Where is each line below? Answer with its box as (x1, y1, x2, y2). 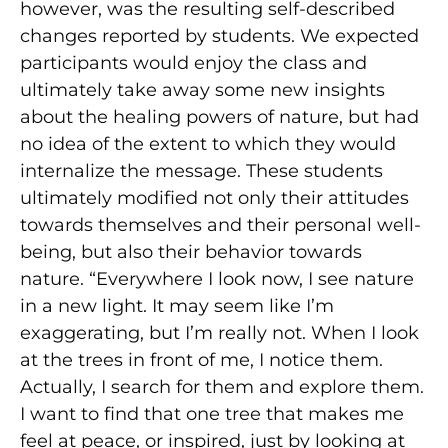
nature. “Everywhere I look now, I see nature (20, 267, 414, 290)
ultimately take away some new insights (20, 78, 385, 101)
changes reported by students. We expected (20, 24, 419, 47)
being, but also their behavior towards (20, 240, 362, 263)
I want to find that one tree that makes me (20, 402, 404, 425)
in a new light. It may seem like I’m (20, 294, 334, 317)
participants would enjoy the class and (20, 51, 367, 74)
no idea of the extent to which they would (20, 132, 396, 155)
